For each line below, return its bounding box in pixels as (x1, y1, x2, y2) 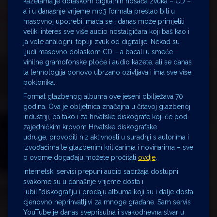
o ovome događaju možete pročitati (23, 153, 138, 161)
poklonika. (23, 78, 55, 86)
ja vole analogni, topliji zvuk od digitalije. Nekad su (23, 37, 180, 46)
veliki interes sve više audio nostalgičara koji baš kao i (23, 27, 189, 35)
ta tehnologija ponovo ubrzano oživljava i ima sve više (23, 68, 191, 76)
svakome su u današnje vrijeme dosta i (23, 177, 143, 186)
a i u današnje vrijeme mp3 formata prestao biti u (23, 7, 175, 15)
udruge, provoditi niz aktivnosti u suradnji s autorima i (23, 133, 189, 141)
